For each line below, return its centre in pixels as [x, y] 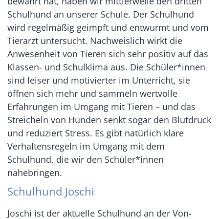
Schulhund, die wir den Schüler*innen [86, 160]
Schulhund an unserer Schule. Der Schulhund [101, 14]
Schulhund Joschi [51, 192]
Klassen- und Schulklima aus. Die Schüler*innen [106, 67]
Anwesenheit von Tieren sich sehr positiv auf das [108, 54]
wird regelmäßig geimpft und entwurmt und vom [108, 28]
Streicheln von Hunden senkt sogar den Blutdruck [109, 120]
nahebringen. [36, 173]
